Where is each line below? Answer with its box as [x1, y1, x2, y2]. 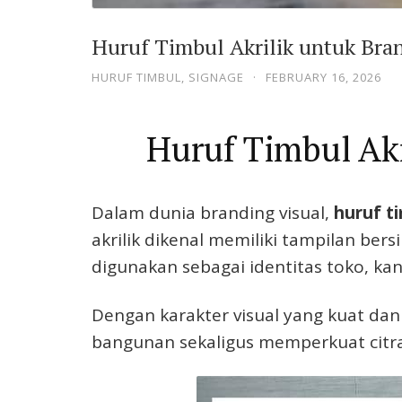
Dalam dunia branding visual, [92, 200, 334, 224]
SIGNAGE [188, 68, 244, 85]
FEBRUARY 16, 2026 [266, 68, 381, 85]
